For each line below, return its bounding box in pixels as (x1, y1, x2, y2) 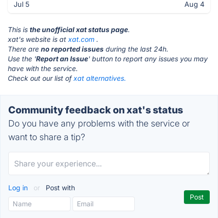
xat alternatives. (73, 74, 126, 82)
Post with (44, 183, 75, 192)
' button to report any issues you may (88, 54, 208, 63)
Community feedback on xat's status (8, 104, 183, 116)
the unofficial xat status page (30, 25, 128, 34)
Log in (8, 183, 30, 192)
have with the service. (8, 64, 78, 73)
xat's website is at (8, 35, 68, 43)
